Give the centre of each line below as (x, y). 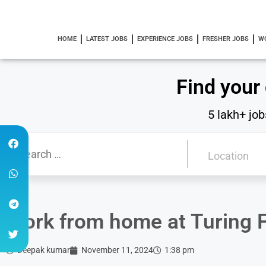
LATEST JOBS (107, 39)
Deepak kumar (44, 250)
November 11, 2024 (117, 250)
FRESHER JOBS (225, 39)
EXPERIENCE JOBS (165, 39)
